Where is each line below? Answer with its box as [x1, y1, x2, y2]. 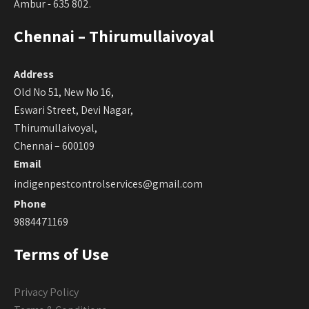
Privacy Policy [14, 284, 79, 299]
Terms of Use [14, 242, 109, 265]
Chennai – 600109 [14, 138, 94, 153]
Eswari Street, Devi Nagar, [14, 102, 133, 117]
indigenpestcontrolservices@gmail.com [14, 176, 203, 191]
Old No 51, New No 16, [14, 84, 114, 99]
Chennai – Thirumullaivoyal [14, 24, 214, 47]
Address [14, 66, 54, 81]
